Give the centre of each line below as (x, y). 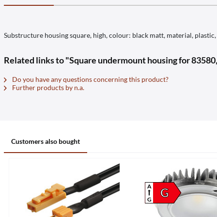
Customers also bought (46, 141)
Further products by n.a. (47, 87)
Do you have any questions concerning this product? (90, 79)
